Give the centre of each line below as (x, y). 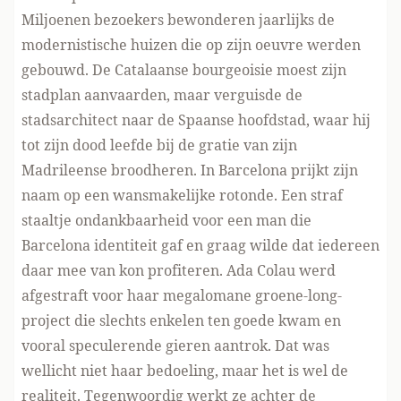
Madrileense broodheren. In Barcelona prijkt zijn (190, 170)
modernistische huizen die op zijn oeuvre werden (191, 45)
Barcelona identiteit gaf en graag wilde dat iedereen (200, 245)
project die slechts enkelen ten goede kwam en (181, 320)
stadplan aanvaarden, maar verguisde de (162, 95)
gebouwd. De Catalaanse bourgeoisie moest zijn (184, 70)
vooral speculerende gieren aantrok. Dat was (175, 346)
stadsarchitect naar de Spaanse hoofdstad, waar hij (196, 120)
